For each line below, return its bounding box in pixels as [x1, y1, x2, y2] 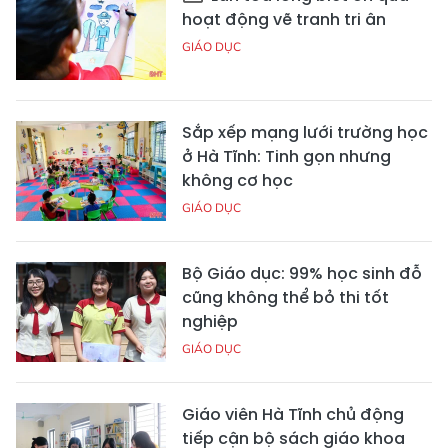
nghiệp [182, 310, 238, 334]
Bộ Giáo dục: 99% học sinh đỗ [182, 262, 422, 286]
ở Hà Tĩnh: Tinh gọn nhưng [182, 145, 391, 169]
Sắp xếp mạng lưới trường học [182, 121, 428, 145]
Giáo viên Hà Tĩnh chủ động [182, 403, 404, 427]
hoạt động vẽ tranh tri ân [182, 8, 386, 32]
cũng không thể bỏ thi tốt [182, 286, 389, 310]
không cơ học [182, 169, 293, 193]
